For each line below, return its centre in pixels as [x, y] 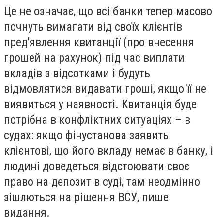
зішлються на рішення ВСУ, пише [86, 197]
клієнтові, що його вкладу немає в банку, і [108, 150]
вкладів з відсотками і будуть [77, 73]
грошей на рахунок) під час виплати [94, 57]
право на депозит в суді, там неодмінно [102, 181]
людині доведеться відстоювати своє [97, 166]
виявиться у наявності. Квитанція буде [100, 104]
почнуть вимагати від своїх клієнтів [93, 26]
